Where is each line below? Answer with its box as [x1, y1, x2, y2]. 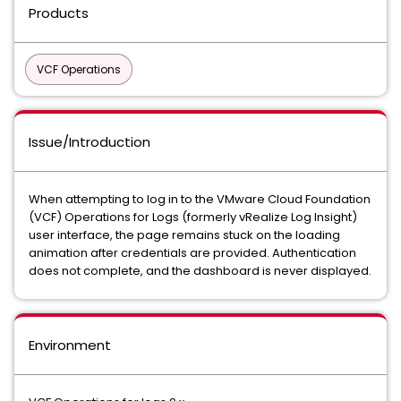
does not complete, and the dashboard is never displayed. [29, 262, 371, 279]
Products [29, 4, 89, 22]
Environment [29, 336, 111, 354]
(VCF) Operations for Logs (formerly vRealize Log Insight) [29, 209, 357, 226]
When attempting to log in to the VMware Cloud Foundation [29, 191, 371, 208]
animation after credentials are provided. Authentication [29, 244, 356, 261]
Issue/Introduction [29, 132, 150, 151]
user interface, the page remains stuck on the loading [29, 226, 340, 243]
